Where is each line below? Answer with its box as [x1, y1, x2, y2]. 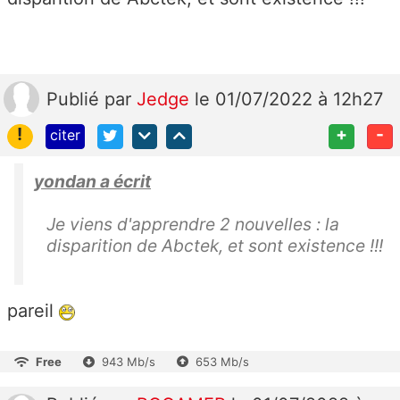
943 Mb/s [102, 354, 155, 370]
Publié [46, 87, 104, 110]
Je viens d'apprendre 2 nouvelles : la [46, 213, 339, 236]
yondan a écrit [34, 171, 151, 193]
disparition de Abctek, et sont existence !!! [46, 235, 383, 257]
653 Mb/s [196, 354, 249, 370]
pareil [7, 300, 59, 322]
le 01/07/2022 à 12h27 [195, 87, 383, 110]
